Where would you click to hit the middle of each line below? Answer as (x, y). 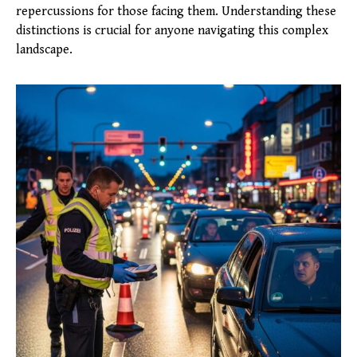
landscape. (44, 50)
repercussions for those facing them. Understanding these (176, 12)
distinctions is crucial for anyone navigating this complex (172, 31)
